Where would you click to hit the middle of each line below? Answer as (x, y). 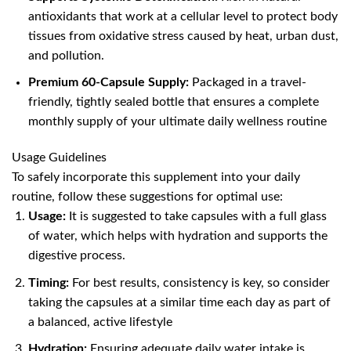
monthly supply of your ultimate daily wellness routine (177, 122)
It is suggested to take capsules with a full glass (196, 216)
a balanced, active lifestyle (101, 322)
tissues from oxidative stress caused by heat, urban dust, (183, 36)
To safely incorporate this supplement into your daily (156, 177)
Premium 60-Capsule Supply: (108, 83)
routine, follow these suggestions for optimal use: (147, 196)
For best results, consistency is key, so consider (199, 282)
